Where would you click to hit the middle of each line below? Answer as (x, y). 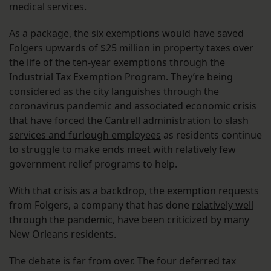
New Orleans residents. (64, 234)
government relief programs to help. (94, 164)
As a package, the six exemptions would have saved (126, 34)
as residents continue (211, 135)
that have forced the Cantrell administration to (117, 121)
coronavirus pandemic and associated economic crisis (133, 106)
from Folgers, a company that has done (100, 205)
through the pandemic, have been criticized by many (129, 220)
